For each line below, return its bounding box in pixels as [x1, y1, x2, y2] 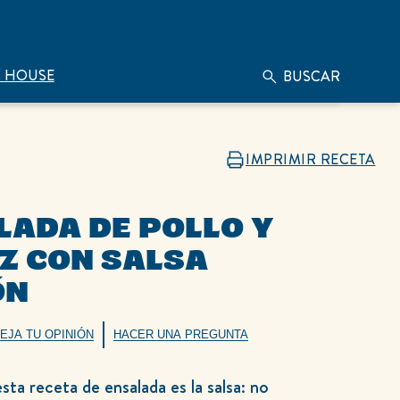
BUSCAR [282, 66, 340, 87]
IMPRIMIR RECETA [246, 149, 376, 170]
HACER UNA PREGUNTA [113, 328, 248, 342]
